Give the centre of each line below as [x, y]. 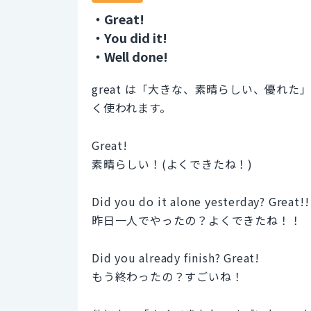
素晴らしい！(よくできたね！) [173, 163]
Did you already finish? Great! [176, 257]
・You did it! [129, 37]
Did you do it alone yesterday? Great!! [201, 201]
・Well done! [130, 56]
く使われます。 [132, 107]
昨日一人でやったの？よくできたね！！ [197, 220]
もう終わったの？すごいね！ [168, 276]
